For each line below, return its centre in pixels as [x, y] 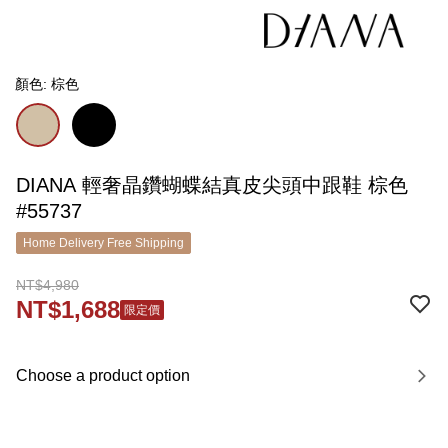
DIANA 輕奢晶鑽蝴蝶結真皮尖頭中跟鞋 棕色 [212, 185]
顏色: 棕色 [47, 84]
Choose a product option [103, 375]
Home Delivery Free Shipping [103, 243]
